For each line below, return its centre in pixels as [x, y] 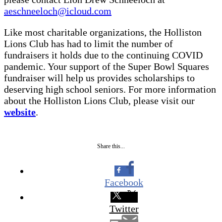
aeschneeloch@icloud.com [58, 11]
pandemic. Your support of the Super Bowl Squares [107, 66]
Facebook [124, 182]
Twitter [124, 208]
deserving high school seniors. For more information [110, 89]
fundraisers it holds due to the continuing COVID [103, 55]
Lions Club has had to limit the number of [88, 43]
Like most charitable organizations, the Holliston [103, 32]
